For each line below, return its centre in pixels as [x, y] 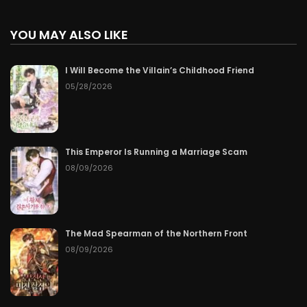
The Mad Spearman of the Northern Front [156, 233]
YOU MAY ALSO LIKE [69, 35]
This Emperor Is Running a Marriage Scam [156, 152]
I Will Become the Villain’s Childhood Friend [160, 71]
